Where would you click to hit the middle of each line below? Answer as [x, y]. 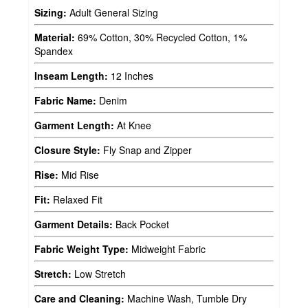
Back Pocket [141, 224]
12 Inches [131, 76]
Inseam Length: [71, 76]
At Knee [133, 125]
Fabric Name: [65, 101]
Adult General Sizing [112, 13]
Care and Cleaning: [79, 299]
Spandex [54, 51]
